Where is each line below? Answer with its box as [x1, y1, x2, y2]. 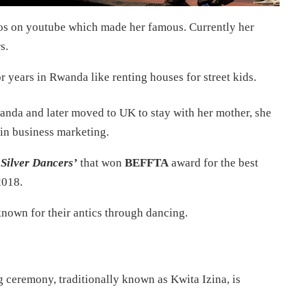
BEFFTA [125, 156, 169, 169]
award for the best [169, 156, 258, 169]
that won [77, 156, 125, 169]
